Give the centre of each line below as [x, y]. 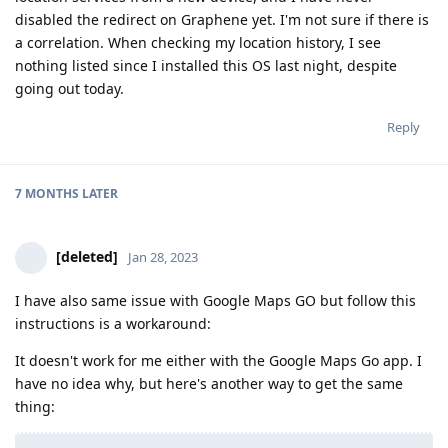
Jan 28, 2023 [163, 256]
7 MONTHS [47, 194]
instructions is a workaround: [113, 324]
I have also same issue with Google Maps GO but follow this [215, 301]
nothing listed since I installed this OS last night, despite [206, 66]
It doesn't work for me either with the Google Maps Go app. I [218, 361]
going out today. [69, 89]
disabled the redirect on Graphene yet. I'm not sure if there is [222, 20]
